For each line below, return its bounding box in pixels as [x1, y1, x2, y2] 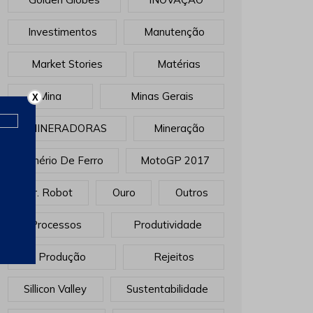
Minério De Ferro [22, 153, 104, 167]
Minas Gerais [130, 89, 194, 103]
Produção [38, 249, 86, 263]
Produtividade [133, 217, 202, 231]
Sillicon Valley [24, 282, 87, 296]
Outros [175, 185, 208, 199]
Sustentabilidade [126, 282, 208, 296]
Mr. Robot [24, 185, 73, 199]
